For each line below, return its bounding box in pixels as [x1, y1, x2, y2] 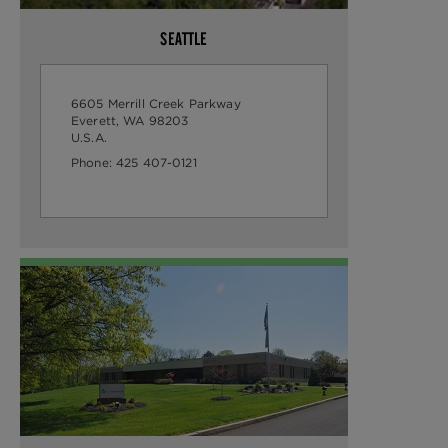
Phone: [71, 154, 116, 170]
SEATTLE [160, 28, 208, 49]
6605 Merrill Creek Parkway [71, 95, 245, 111]
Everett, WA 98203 [148, 112, 189, 128]
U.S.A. [71, 129, 111, 145]
